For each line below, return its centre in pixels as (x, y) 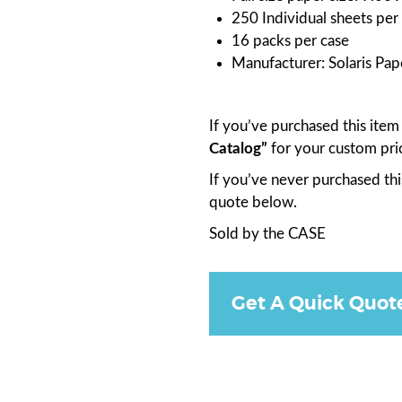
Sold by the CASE (268, 234)
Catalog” (239, 149)
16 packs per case (291, 41)
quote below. (253, 203)
